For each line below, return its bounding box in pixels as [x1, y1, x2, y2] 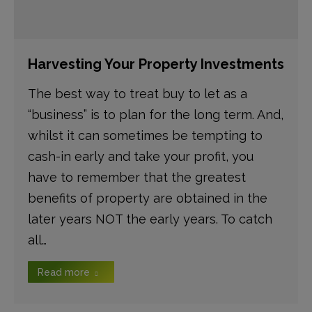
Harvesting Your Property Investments [28, 56, 284, 72]
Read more [38, 267, 90, 278]
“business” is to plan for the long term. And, [28, 107, 283, 122]
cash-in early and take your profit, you [28, 149, 253, 164]
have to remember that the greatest [28, 170, 246, 185]
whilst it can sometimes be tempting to [28, 128, 263, 143]
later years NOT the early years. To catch [28, 212, 272, 226]
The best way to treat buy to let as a [28, 86, 247, 101]
